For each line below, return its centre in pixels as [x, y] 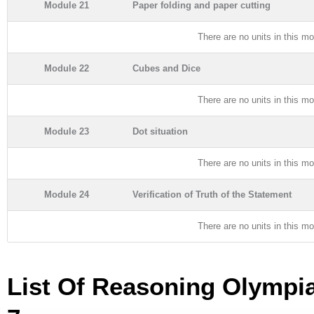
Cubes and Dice [166, 68]
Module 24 [67, 194]
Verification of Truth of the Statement [212, 194]
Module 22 [67, 68]
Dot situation [160, 131]
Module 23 [67, 131]
